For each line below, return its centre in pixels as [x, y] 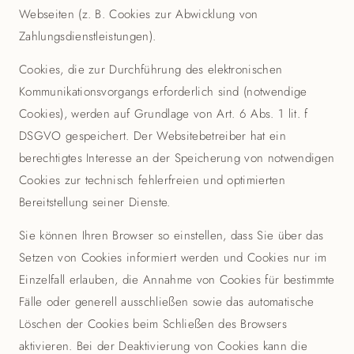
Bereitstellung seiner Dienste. [95, 202]
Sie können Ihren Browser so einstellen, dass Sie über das [171, 235]
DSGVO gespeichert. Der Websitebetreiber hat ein [153, 136]
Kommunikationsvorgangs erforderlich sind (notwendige [163, 92]
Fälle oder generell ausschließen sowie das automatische [167, 302]
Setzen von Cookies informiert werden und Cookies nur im [173, 258]
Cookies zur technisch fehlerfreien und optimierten [153, 180]
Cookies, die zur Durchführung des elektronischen [151, 70]
